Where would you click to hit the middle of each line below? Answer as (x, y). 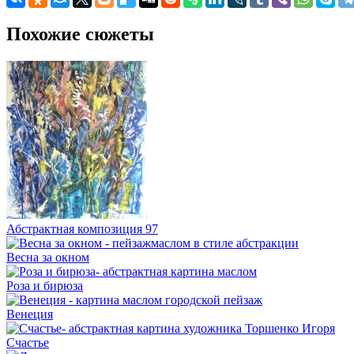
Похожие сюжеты (80, 34)
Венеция (30, 314)
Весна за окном (48, 257)
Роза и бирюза (45, 285)
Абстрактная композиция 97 (82, 228)
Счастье (28, 342)
